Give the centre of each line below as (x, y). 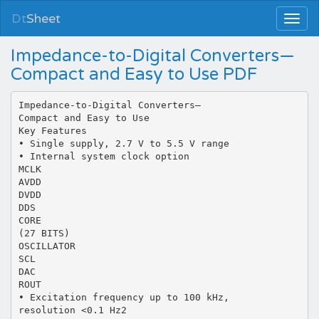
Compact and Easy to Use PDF (134, 74)
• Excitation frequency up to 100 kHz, (124, 297)
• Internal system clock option (104, 156)
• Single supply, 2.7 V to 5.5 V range (124, 143)
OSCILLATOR (47, 246)
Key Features (52, 130)
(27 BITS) (44, 233)
